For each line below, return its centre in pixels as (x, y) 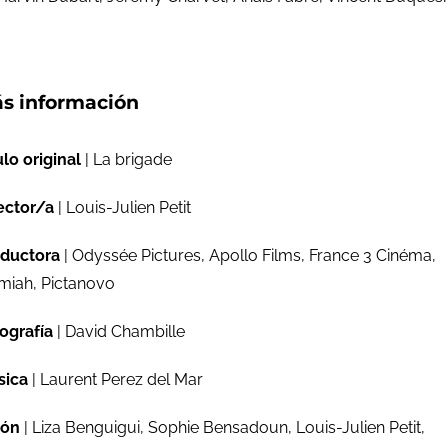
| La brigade (126, 159)
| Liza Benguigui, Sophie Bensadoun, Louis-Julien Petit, (222, 427)
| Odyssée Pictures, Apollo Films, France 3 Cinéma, (248, 255)
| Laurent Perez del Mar (115, 379)
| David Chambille (119, 331)
